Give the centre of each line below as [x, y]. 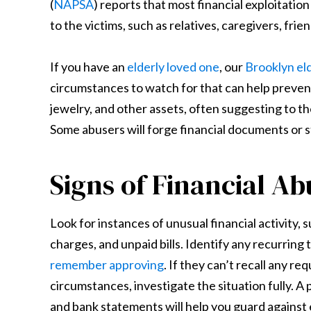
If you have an [89, 67]
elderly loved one [173, 67]
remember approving [107, 264]
